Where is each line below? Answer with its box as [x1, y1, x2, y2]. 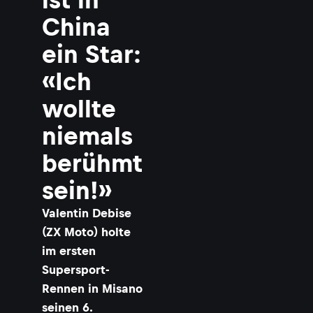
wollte [42, 95, 116, 122]
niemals [42, 122, 133, 150]
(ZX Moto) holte [42, 225, 131, 239]
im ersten [42, 244, 96, 258]
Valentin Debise [42, 206, 131, 220]
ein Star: [42, 41, 141, 68]
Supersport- [42, 263, 110, 277]
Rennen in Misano [42, 282, 143, 296]
